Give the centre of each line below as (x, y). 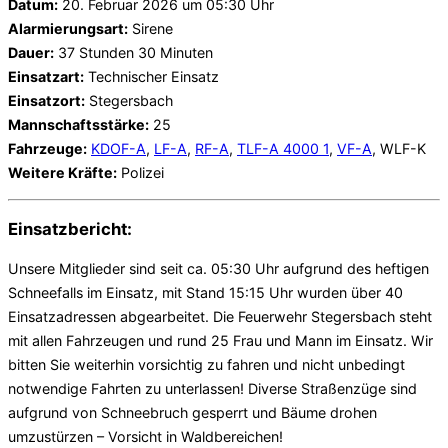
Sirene (150, 28)
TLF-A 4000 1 (283, 148)
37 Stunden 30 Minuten (133, 52)
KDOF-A (118, 148)
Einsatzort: (46, 100)
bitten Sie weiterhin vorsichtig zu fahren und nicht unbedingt (206, 365)
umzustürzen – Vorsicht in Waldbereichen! (145, 437)
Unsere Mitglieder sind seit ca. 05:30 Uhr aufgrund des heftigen (218, 269)
